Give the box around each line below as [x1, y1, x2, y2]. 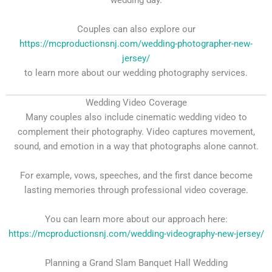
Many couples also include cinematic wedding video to [25, 112, 247, 123]
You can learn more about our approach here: [44, 214, 228, 225]
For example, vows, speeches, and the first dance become [19, 170, 253, 182]
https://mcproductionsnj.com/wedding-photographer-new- [19, 38, 253, 50]
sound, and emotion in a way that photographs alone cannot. [13, 141, 259, 152]
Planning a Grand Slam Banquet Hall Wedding [44, 257, 228, 269]
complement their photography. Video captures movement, [17, 126, 255, 138]
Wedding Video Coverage [85, 97, 187, 109]
